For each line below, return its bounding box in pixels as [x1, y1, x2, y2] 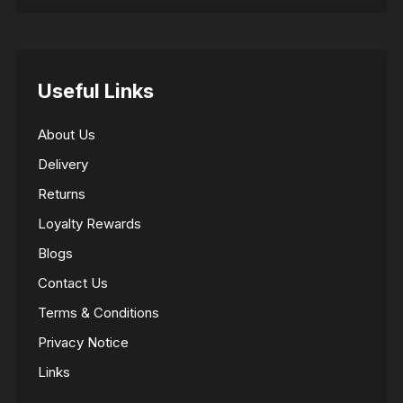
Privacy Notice [38, 333, 130, 351]
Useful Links [38, 78, 155, 103]
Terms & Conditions [38, 303, 160, 321]
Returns [38, 184, 86, 202]
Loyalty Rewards [38, 214, 142, 232]
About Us [38, 125, 96, 143]
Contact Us [38, 273, 109, 291]
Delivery [38, 155, 89, 173]
